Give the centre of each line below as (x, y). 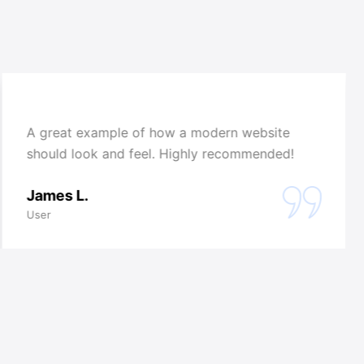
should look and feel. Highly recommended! (160, 153)
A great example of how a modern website (158, 132)
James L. (57, 195)
